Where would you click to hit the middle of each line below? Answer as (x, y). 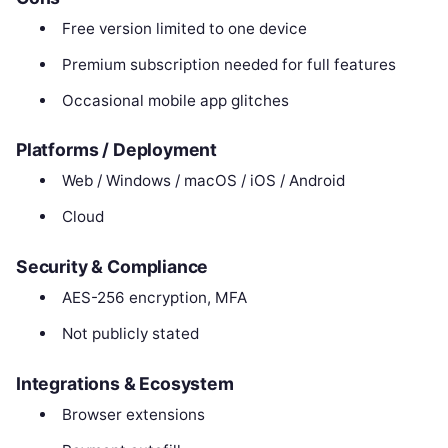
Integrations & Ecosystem (125, 383)
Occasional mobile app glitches (175, 100)
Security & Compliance (112, 267)
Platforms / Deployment (117, 150)
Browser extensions (133, 414)
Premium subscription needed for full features (228, 64)
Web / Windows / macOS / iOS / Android (203, 181)
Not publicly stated (130, 334)
